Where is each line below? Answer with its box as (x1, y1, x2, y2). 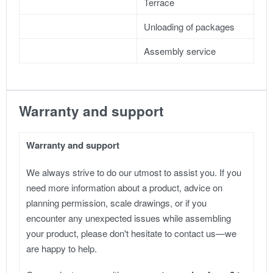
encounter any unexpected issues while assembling (26, 211, 232, 224)
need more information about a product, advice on (26, 180, 223, 194)
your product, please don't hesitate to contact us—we (26, 226, 237, 239)
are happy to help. (26, 241, 97, 255)
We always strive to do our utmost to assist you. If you (26, 165, 242, 179)
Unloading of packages (144, 19, 235, 33)
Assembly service (144, 44, 216, 57)
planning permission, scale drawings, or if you (26, 196, 207, 209)
